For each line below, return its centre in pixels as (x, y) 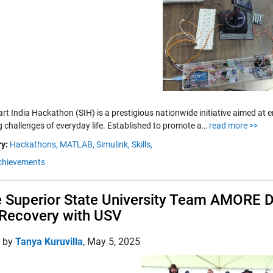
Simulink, (113, 144)
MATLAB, (77, 144)
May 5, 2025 (114, 242)
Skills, (142, 144)
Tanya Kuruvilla (49, 242)
